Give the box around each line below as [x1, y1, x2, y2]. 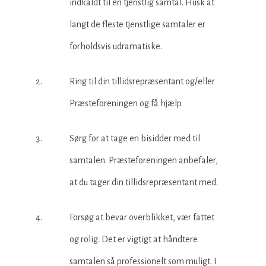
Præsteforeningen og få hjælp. [69, 99, 183, 108]
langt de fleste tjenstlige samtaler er [69, 20, 205, 29]
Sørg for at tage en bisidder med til [69, 134, 200, 143]
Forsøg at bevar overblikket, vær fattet [69, 213, 214, 222]
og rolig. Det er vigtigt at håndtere [69, 235, 198, 244]
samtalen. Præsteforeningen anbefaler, [69, 156, 218, 165]
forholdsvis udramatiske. [69, 42, 162, 51]
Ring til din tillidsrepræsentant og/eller [69, 77, 215, 86]
